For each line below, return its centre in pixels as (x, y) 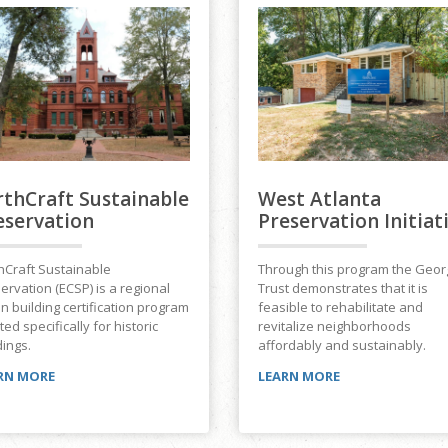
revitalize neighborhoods (334, 326)
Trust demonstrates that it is (343, 288)
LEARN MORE (299, 376)
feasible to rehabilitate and (340, 307)
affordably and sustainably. (342, 345)
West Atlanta (319, 199)
